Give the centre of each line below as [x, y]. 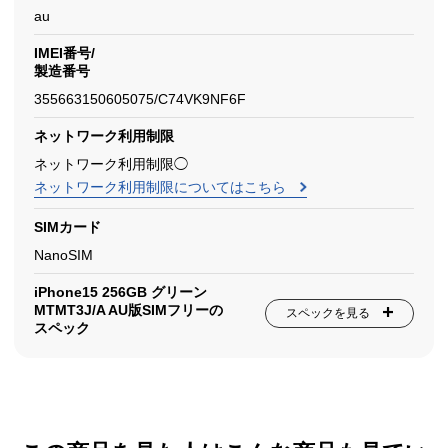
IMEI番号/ [64, 53]
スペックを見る [328, 313]
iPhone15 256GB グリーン [120, 292]
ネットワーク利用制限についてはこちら [162, 187]
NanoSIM [63, 255]
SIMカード [67, 227]
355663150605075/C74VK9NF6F [140, 99]
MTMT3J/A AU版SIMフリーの [128, 310]
